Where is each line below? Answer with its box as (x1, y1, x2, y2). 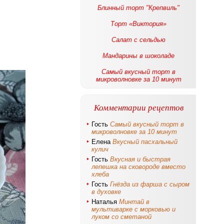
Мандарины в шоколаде (102, 52, 174, 59)
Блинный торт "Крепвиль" (97, 4, 179, 11)
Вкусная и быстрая (110, 155, 170, 163)
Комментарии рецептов (93, 101, 183, 113)
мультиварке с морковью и (91, 205, 175, 213)
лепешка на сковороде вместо (91, 163, 185, 170)
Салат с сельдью (111, 36, 165, 43)
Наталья (91, 198, 119, 205)
